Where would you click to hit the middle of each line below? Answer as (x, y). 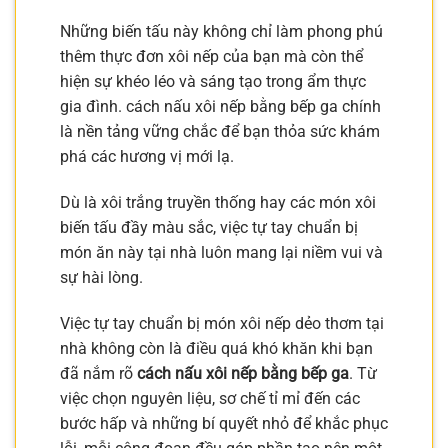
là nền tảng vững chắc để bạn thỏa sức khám (220, 132)
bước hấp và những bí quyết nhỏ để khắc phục (224, 423)
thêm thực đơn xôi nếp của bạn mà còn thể (211, 57)
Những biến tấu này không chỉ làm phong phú (221, 32)
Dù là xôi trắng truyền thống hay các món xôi (218, 202)
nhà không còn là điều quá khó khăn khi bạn (216, 348)
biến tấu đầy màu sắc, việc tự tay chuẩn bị (209, 227)
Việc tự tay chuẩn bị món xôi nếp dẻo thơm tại (222, 323)
